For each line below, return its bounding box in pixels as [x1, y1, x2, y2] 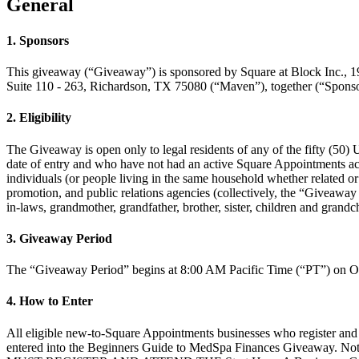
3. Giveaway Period [6, 231, 112, 245]
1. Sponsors [6, 33, 69, 47]
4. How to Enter [6, 294, 93, 309]
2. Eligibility [6, 111, 71, 125]
